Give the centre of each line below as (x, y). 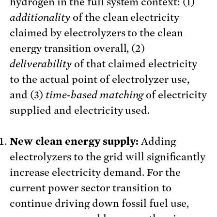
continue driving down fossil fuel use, (99, 204)
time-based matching (94, 95)
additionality (40, 18)
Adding (158, 142)
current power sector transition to (91, 188)
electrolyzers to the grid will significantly (108, 157)
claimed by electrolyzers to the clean (97, 33)
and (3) (28, 95)
